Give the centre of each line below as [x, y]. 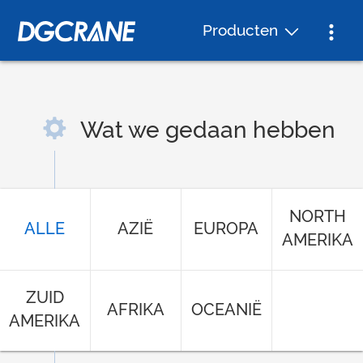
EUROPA [226, 229]
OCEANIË [226, 309]
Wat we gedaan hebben [207, 130]
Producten [240, 30]
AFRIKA [135, 309]
